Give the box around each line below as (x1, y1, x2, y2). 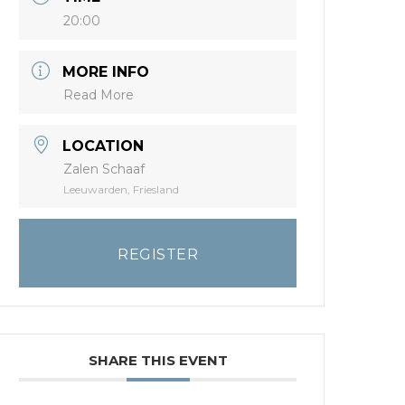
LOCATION (62, 137, 145, 155)
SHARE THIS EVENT (88, 352, 228, 369)
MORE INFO (62, 63, 150, 80)
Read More (63, 87, 135, 103)
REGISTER (118, 246, 199, 263)
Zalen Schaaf (63, 161, 146, 177)
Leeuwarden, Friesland (63, 183, 180, 196)
